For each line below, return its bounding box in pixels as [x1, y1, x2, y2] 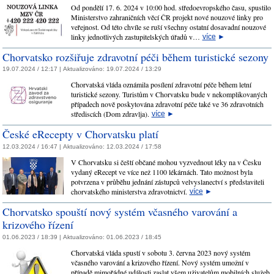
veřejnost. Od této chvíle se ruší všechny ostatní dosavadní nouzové [70, 21, 266, 32]
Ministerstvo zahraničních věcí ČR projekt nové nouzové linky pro [70, 12, 263, 22]
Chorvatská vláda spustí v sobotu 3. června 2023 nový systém [70, 247, 250, 257]
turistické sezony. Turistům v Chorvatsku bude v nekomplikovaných [70, 89, 267, 100]
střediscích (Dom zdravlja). [70, 109, 152, 119]
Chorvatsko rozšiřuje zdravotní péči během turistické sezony [2, 49, 268, 64]
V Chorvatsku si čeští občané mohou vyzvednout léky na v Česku [70, 157, 261, 167]
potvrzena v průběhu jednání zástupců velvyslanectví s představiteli [70, 176, 264, 187]
